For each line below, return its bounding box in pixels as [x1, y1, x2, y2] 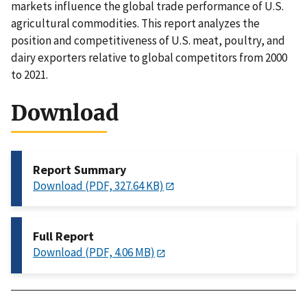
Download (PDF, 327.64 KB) [33, 178, 164, 194]
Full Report [33, 228, 94, 245]
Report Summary [33, 162, 126, 178]
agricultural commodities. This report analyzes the [11, 16, 260, 32]
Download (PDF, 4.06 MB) [33, 245, 155, 260]
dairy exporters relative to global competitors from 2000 [11, 50, 287, 66]
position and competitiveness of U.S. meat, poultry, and [11, 33, 285, 49]
